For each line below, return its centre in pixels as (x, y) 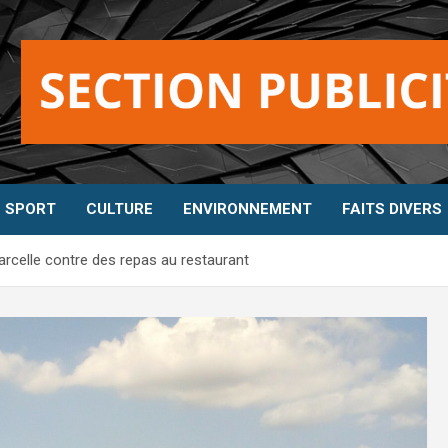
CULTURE (119, 209)
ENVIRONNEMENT (247, 209)
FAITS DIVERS (392, 209)
